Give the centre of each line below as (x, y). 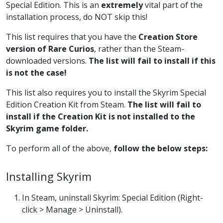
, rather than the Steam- (139, 49)
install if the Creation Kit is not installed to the (101, 116)
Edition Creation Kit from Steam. (67, 105)
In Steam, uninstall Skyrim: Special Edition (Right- (112, 198)
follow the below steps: (161, 148)
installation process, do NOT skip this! (77, 17)
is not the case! (36, 73)
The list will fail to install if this (152, 61)
